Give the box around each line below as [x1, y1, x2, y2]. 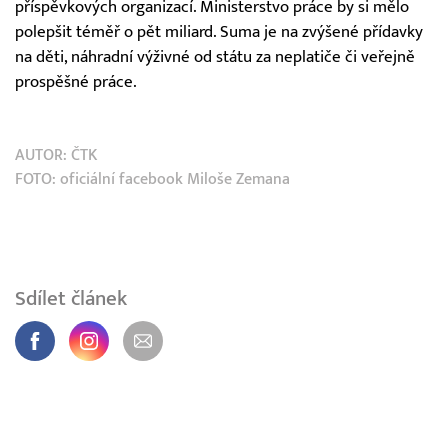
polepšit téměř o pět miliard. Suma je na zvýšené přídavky [15, 21, 423, 42]
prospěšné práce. [15, 71, 137, 92]
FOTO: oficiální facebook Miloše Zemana [15, 169, 290, 188]
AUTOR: [15, 145, 71, 164]
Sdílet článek [15, 285, 127, 311]
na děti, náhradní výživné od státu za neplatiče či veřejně [15, 46, 415, 67]
